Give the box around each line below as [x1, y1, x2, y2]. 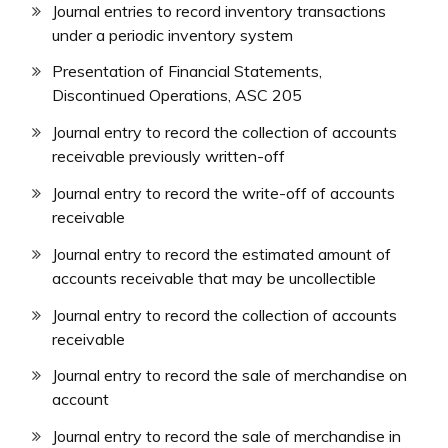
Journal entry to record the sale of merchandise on [52, 365, 407, 386]
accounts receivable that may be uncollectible [52, 267, 376, 288]
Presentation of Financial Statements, [52, 61, 322, 82]
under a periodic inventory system [52, 24, 293, 45]
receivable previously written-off [52, 146, 285, 167]
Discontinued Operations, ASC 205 [52, 85, 302, 106]
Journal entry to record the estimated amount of [52, 243, 391, 264]
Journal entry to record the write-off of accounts [52, 183, 395, 204]
